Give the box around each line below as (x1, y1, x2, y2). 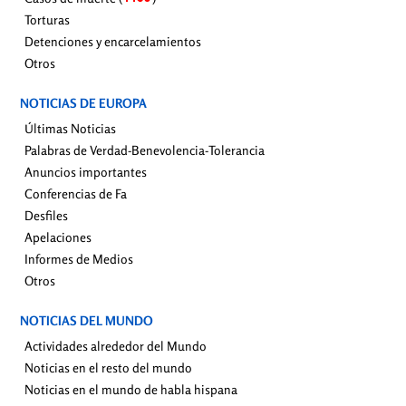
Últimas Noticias (24, 121, 116, 137)
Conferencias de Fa (24, 186, 127, 202)
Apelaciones (24, 229, 92, 246)
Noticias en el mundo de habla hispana (24, 382, 237, 398)
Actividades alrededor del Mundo (24, 338, 207, 354)
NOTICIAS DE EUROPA (20, 95, 147, 111)
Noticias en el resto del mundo (24, 360, 192, 376)
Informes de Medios (24, 251, 133, 267)
